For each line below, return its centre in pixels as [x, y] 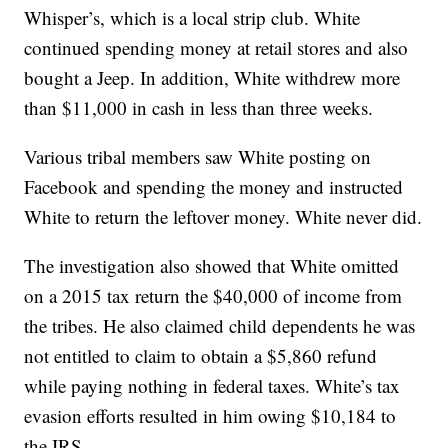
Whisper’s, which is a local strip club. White [192, 17]
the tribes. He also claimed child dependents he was [220, 325]
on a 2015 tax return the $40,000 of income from [213, 295]
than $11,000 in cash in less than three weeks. [199, 107]
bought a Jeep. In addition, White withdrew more [212, 77]
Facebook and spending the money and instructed [214, 186]
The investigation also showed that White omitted [212, 265]
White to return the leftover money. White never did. [223, 216]
